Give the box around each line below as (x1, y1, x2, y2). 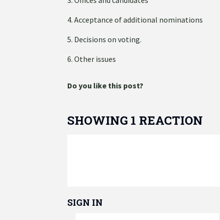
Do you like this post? (67, 80, 143, 90)
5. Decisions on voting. (67, 34, 141, 44)
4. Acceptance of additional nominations (67, 14, 203, 25)
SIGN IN (67, 196, 103, 208)
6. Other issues (67, 54, 116, 64)
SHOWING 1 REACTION (67, 112, 203, 128)
